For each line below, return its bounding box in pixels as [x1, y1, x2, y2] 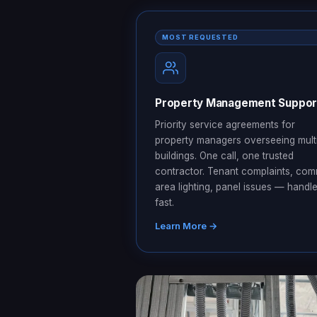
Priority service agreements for [155, 118, 295, 130]
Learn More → [155, 219, 218, 231]
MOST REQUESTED [162, 33, 238, 41]
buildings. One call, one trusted [155, 149, 294, 161]
